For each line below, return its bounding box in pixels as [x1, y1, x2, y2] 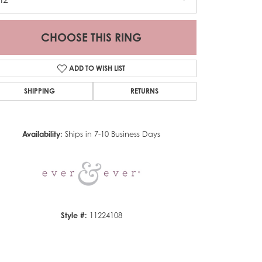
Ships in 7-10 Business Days [65, 129, 160, 139]
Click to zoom [129, 96, 171, 107]
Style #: [60, 210, 87, 220]
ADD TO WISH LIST [69, 63, 126, 73]
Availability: [22, 129, 63, 139]
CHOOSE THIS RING [41, 30, 142, 44]
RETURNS [130, 86, 159, 95]
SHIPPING [23, 86, 55, 95]
